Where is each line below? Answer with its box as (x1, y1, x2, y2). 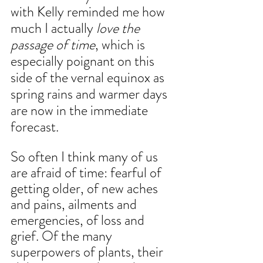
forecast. (11, 117, 59, 137)
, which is (95, 35, 148, 55)
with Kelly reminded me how (11, 2, 168, 22)
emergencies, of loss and (11, 210, 147, 231)
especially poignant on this (11, 51, 157, 72)
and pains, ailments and (11, 194, 140, 215)
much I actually (11, 18, 93, 39)
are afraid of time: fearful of (11, 163, 164, 183)
